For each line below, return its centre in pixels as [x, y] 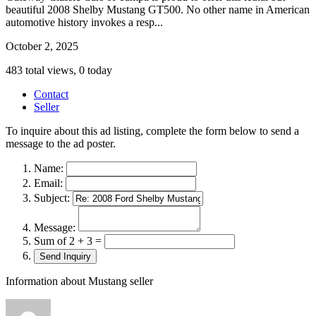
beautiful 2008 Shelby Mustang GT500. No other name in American [158, 9]
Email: [48, 183]
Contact [51, 94]
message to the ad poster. [61, 143]
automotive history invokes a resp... [84, 22]
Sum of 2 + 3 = [68, 241]
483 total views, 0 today [59, 70]
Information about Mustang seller [79, 281]
